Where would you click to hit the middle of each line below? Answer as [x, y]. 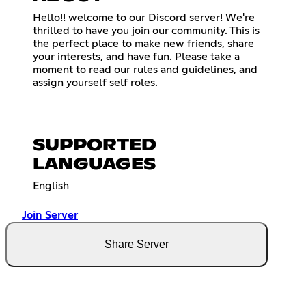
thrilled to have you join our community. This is [146, 31]
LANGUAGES [94, 165]
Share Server [137, 245]
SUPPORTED [95, 146]
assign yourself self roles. [95, 83]
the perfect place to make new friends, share [143, 44]
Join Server [50, 215]
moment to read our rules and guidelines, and [145, 70]
